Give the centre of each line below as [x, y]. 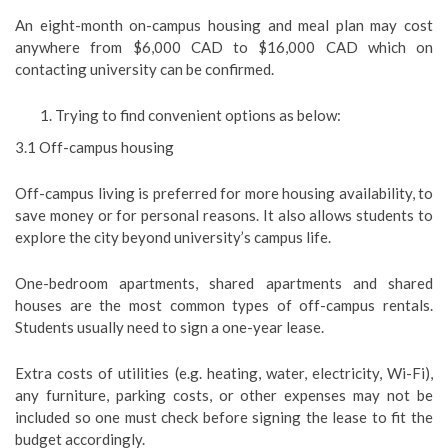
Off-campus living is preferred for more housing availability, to [224, 193]
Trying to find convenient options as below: [198, 115]
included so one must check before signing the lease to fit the [224, 417]
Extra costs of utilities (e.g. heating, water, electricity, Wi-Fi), [224, 373]
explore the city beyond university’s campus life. [173, 237]
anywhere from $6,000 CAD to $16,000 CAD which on [224, 47]
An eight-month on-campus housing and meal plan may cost [224, 25]
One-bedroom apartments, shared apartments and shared [224, 283]
